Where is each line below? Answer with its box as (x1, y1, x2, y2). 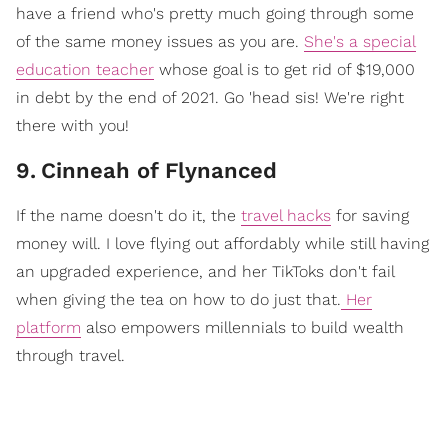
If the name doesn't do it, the (16, 205, 241, 225)
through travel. (16, 345, 125, 365)
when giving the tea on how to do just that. (16, 289, 341, 309)
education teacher (16, 59, 154, 79)
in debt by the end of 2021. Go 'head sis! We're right (16, 87, 404, 107)
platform (16, 317, 81, 337)
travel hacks (241, 205, 331, 225)
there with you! (16, 115, 129, 135)
